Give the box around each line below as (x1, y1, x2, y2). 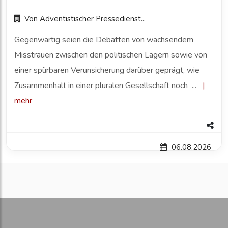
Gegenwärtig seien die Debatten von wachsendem (14, 34, 193, 46)
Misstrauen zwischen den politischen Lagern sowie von (14, 49, 207, 61)
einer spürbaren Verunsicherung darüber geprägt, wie (14, 65, 199, 76)
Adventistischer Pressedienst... (40, 14, 146, 24)
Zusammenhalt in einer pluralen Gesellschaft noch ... (14, 80, 198, 92)
